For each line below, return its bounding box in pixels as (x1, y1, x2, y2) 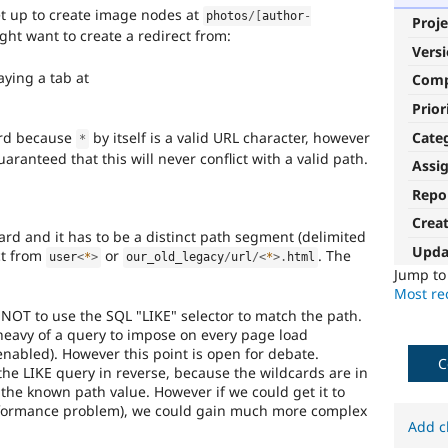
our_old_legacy (126, 250, 225, 265)
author (262, 9, 305, 24)
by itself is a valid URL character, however (89, 127, 371, 147)
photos (206, 9, 249, 24)
